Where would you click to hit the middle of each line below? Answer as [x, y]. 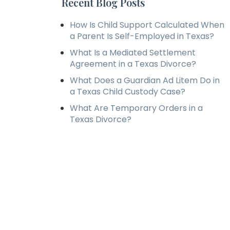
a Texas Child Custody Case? [128, 92]
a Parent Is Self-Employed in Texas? [142, 36]
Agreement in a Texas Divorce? [133, 64]
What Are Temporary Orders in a [136, 108]
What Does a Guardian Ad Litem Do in [145, 80]
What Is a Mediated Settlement [133, 53]
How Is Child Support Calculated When [147, 25]
